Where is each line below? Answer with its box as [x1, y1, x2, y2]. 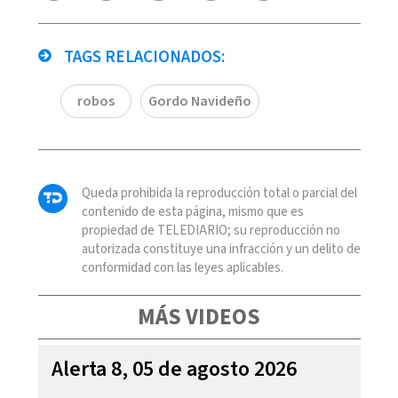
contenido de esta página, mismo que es [81, 202, 304, 221]
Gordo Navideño [147, 91, 251, 111]
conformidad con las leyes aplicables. [81, 258, 283, 277]
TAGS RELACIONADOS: [60, 44, 225, 69]
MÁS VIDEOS [138, 300, 260, 333]
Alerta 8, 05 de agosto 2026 [51, 353, 297, 385]
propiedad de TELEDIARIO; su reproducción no [81, 220, 340, 240]
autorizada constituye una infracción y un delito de [81, 239, 361, 259]
